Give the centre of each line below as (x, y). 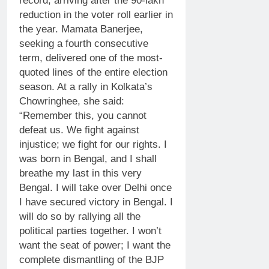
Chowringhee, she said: (72, 101)
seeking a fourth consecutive (84, 43)
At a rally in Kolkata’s (105, 86)
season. (38, 86)
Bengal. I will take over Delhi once (95, 187)
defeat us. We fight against (79, 130)
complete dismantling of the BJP (92, 259)
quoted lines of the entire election (93, 72)
